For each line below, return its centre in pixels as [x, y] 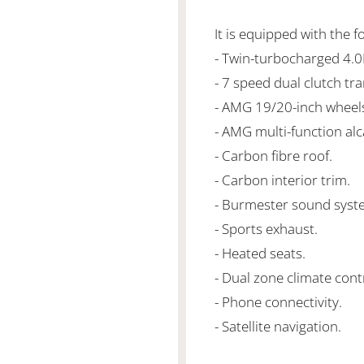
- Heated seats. [260, 253]
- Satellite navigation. [278, 326]
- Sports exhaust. [266, 229]
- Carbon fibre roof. [273, 156]
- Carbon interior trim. [282, 180]
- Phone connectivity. [278, 302]
